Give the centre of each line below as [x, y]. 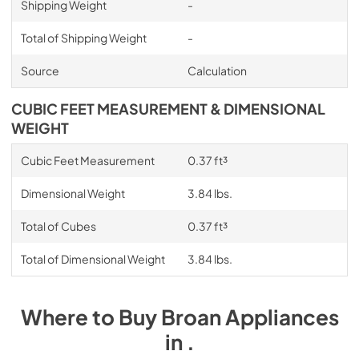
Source [40, 70]
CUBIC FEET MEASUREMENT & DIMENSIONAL [168, 109]
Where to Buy [91, 317]
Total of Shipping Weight [83, 37]
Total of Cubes [58, 226]
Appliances [282, 317]
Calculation [217, 70]
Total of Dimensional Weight [93, 258]
